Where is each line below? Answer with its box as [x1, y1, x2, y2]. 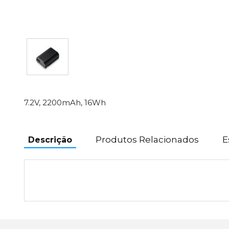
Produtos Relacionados [96, 134, 199, 145]
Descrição [28, 134, 72, 145]
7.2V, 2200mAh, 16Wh [24, 97, 106, 107]
